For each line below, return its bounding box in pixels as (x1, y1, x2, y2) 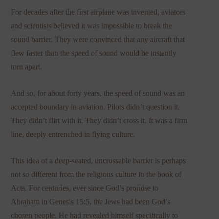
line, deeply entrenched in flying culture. (11, 130, 135, 139)
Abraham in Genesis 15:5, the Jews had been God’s (11, 197, 171, 206)
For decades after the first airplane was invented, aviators (11, 8, 186, 17)
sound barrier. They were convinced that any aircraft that (11, 35, 185, 44)
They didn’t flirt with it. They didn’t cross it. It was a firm (11, 116, 188, 125)
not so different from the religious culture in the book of (11, 170, 182, 179)
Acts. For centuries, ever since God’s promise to (11, 184, 159, 193)
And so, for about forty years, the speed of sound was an (11, 89, 185, 98)
